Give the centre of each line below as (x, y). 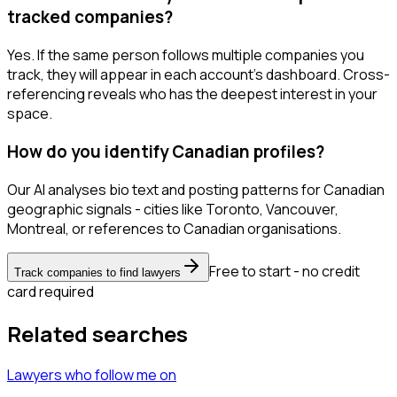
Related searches (97, 333)
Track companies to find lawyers (97, 272)
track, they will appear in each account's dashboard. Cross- (198, 75)
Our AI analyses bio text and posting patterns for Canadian (196, 189)
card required (51, 291)
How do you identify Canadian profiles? (166, 151)
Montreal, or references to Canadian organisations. (174, 228)
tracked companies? (90, 17)
